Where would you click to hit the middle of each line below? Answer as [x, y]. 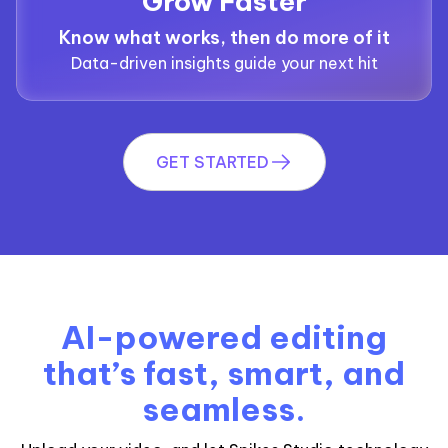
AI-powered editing [224, 336]
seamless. [224, 408]
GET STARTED [212, 161]
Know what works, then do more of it [224, 37]
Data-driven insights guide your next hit [224, 62]
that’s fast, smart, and [224, 372]
